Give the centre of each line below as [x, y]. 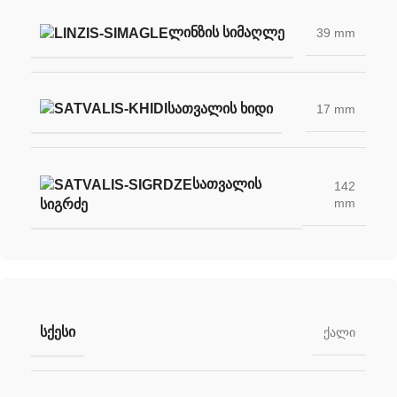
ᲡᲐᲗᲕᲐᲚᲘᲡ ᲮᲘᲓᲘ [220, 108]
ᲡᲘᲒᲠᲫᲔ [64, 205]
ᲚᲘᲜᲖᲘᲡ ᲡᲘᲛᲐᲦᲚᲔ [226, 32]
